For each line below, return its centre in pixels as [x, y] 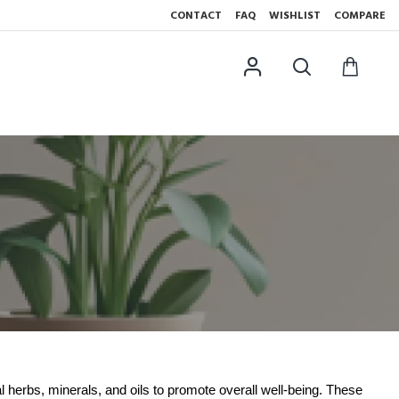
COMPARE [360, 16]
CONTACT [196, 16]
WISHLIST [295, 16]
